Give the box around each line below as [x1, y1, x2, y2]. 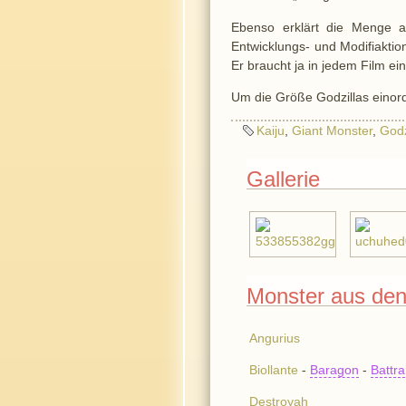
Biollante [249, 362, 299, 378]
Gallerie [246, 166, 321, 191]
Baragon [310, 362, 360, 378]
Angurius [249, 330, 301, 345]
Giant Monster [292, 124, 373, 139]
